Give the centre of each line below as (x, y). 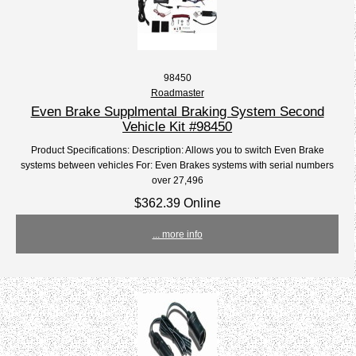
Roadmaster (177, 93)
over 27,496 (177, 180)
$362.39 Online (177, 203)
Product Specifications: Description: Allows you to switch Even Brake (177, 150)
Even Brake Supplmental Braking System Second (177, 112)
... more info (177, 234)
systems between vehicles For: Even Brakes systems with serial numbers (178, 165)
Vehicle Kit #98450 (178, 127)
